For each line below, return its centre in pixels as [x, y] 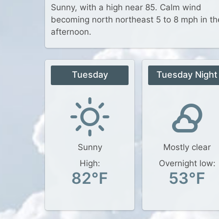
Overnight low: [187, 163]
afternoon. [71, 32]
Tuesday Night [187, 75]
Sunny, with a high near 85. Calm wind [126, 7]
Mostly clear [187, 147]
